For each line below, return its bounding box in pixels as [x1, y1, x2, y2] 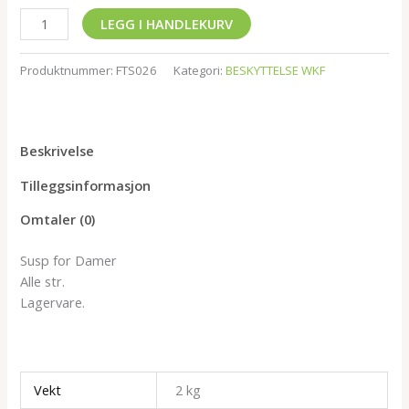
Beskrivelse [20, 142, 95, 161]
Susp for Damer [20, 251, 118, 270]
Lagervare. [20, 293, 86, 312]
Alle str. [20, 272, 66, 291]
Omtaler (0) [20, 210, 96, 229]
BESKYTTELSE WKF [225, 61, 326, 79]
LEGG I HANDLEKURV [100, 14, 233, 33]
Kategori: [173, 61, 226, 79]
